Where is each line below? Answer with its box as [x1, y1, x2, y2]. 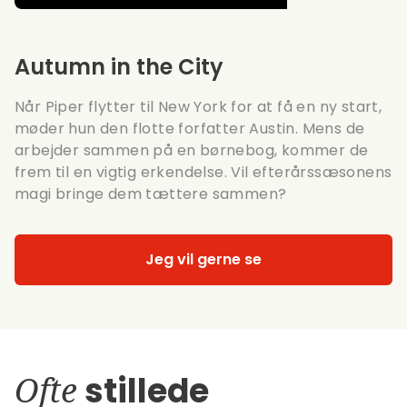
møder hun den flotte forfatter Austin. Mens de [15, 117, 365, 139]
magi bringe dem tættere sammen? [15, 183, 287, 204]
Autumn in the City [15, 51, 223, 82]
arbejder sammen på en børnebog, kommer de [15, 139, 369, 161]
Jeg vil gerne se [145, 248, 262, 270]
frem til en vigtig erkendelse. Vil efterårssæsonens [15, 161, 392, 183]
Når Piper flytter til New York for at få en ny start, [15, 95, 382, 117]
